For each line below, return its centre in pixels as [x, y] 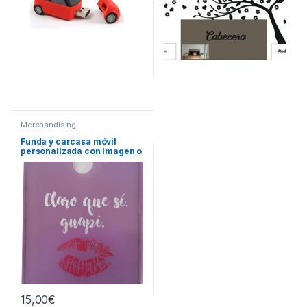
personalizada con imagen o [81, 151]
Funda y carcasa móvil [69, 142]
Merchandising [48, 124]
